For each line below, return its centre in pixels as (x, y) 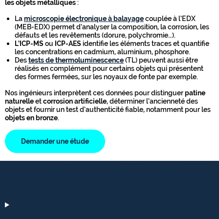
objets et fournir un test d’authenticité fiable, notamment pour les (108, 109)
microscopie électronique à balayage (84, 19)
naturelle (19, 101)
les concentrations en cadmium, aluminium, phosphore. (102, 52)
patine (194, 93)
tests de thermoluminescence (76, 60)
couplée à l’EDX (170, 19)
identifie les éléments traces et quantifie (145, 44)
